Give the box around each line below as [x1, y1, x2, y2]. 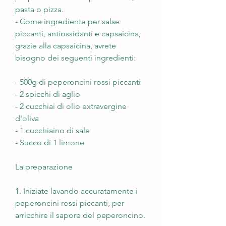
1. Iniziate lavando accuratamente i [15, 186, 138, 196]
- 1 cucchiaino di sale [15, 125, 90, 135]
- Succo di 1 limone [15, 137, 84, 147]
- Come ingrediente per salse [15, 16, 120, 26]
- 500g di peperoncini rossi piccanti [15, 77, 141, 87]
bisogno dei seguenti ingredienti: [15, 52, 136, 63]
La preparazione [15, 161, 73, 172]
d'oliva [15, 113, 39, 123]
